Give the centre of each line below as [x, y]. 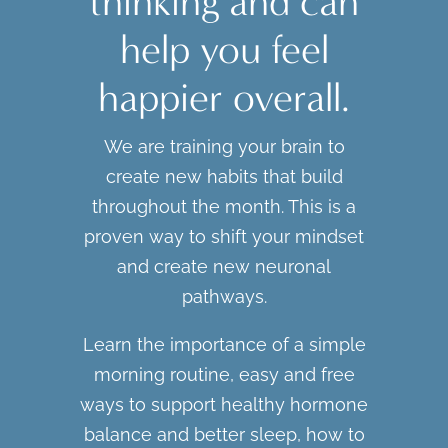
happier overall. [224, 98]
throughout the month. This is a [224, 206]
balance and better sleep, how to [224, 434]
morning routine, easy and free [224, 374]
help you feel [224, 50]
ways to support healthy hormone [224, 404]
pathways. [224, 296]
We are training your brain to [224, 146]
